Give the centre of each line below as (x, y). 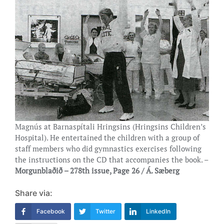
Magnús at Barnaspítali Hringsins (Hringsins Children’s (110, 126)
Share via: (34, 193)
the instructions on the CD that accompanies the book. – (111, 159)
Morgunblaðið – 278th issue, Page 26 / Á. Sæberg (97, 170)
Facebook (51, 211)
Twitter (105, 211)
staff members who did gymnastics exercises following (108, 148)
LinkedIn (158, 211)
